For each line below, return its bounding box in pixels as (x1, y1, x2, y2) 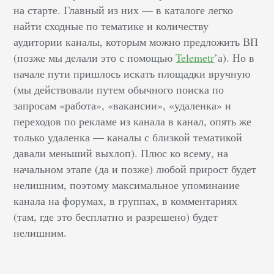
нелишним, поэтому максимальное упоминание (13, 177, 240, 193)
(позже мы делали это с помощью (13, 50, 176, 65)
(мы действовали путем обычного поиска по (13, 82, 224, 97)
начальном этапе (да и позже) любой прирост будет (13, 161, 257, 177)
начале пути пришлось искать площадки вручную (13, 66, 251, 81)
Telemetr (176, 50, 215, 65)
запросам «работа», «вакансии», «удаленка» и (13, 98, 232, 113)
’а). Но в (214, 50, 255, 65)
